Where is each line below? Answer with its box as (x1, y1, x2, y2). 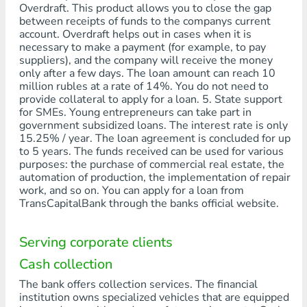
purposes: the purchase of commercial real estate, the (19, 157, 284, 172)
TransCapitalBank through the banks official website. (19, 196, 282, 211)
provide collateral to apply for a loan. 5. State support (19, 92, 282, 107)
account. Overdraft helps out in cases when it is (19, 27, 251, 42)
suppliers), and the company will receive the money (19, 53, 273, 68)
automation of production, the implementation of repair (19, 170, 291, 185)
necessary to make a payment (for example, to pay (19, 40, 266, 55)
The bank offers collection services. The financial (19, 277, 258, 292)
